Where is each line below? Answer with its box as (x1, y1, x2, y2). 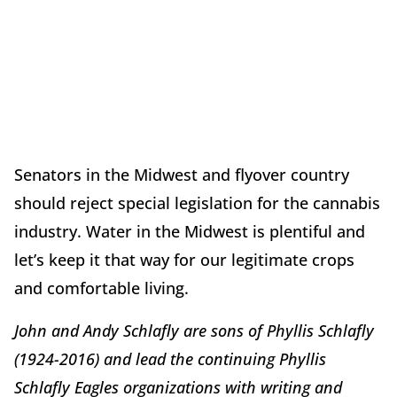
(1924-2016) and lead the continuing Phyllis (14, 347, 326, 370)
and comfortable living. (14, 276, 189, 299)
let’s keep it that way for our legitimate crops (14, 248, 354, 270)
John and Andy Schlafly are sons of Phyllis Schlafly (14, 319, 374, 341)
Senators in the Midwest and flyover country (14, 163, 349, 185)
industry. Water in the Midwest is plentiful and (14, 220, 365, 242)
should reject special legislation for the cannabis (14, 191, 380, 214)
